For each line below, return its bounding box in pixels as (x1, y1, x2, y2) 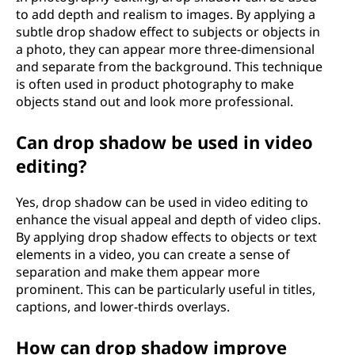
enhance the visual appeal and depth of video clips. (16, 211, 321, 228)
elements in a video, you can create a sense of (16, 246, 290, 263)
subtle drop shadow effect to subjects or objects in (16, 23, 320, 40)
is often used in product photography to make (16, 75, 294, 93)
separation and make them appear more (16, 263, 260, 281)
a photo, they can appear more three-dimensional (16, 40, 315, 58)
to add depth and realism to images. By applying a (16, 6, 315, 23)
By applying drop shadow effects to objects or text (16, 228, 317, 246)
